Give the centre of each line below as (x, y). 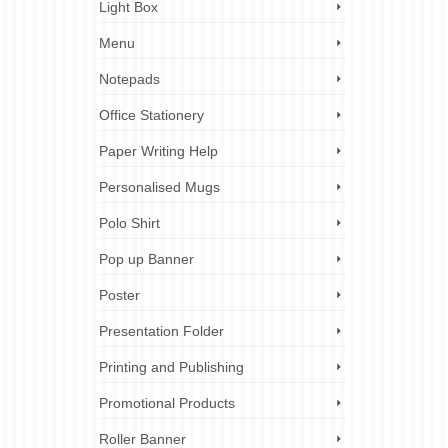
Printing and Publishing (171, 367)
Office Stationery (151, 115)
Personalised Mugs (159, 187)
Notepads (129, 79)
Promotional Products (166, 403)
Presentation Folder (161, 331)
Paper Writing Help (158, 151)
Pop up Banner (146, 259)
